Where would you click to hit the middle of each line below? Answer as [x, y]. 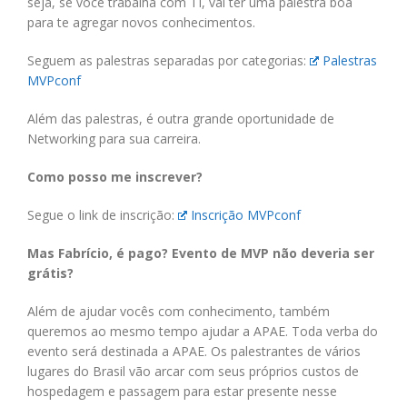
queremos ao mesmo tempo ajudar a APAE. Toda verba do [203, 331]
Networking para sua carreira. [114, 138]
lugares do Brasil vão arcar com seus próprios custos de [193, 371]
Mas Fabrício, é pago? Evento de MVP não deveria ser [201, 253]
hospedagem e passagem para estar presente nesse [182, 391]
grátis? [50, 273]
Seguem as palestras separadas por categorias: [169, 60]
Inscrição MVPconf [246, 214]
